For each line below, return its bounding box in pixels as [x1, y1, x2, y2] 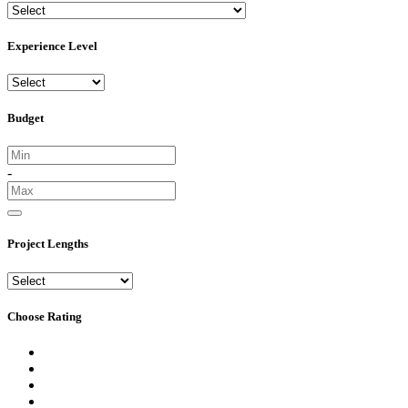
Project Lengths [7, 237, 88, 251]
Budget [7, 111, 44, 126]
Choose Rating [7, 309, 82, 323]
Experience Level [7, 38, 97, 53]
